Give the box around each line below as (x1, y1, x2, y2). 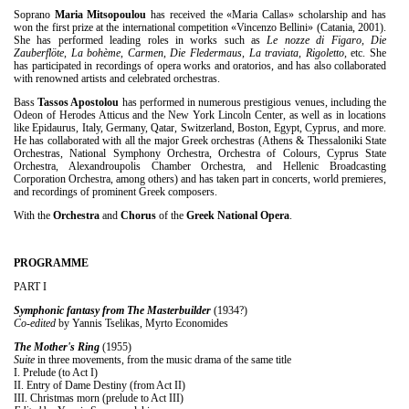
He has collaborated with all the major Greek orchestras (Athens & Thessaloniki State (14, 133, 386, 147)
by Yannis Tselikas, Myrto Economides (56, 316, 228, 330)
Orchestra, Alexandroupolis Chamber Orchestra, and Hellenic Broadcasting (14, 159, 386, 173)
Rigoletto (305, 46, 344, 59)
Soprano (14, 7, 55, 21)
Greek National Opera (186, 208, 289, 222)
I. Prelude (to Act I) (14, 365, 98, 379)
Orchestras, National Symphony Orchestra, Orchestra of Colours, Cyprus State (14, 146, 386, 160)
